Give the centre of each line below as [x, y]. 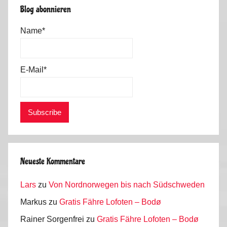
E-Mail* [33, 70]
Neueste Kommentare [53, 162]
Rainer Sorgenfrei [52, 219]
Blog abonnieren [46, 9]
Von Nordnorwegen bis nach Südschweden [127, 184]
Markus [33, 202]
